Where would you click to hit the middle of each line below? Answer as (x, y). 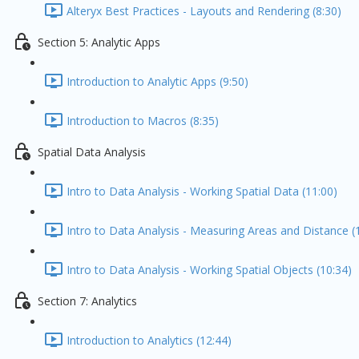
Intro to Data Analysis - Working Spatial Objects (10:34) (209, 270)
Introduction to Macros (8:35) (143, 121)
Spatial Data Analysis (92, 152)
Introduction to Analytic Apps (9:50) (157, 82)
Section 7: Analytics (87, 301)
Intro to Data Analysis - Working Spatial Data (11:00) (202, 192)
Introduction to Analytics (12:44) (149, 341)
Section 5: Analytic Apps (99, 42)
